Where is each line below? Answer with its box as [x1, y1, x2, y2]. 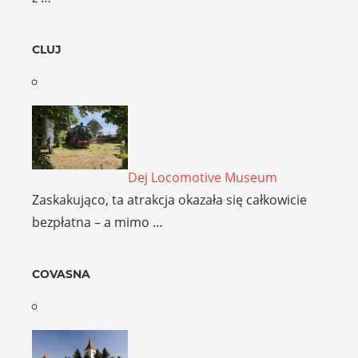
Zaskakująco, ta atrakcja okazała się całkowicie [32, 191, 307, 209]
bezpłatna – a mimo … [32, 213, 163, 232]
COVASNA [32, 267, 90, 282]
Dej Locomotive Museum [128, 169, 277, 187]
